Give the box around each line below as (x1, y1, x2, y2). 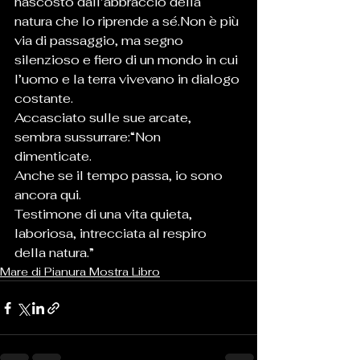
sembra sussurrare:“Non (14, 129, 164, 146)
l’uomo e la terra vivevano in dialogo (14, 71, 243, 88)
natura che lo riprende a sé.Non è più (14, 13, 242, 31)
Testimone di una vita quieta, (14, 206, 195, 223)
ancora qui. (14, 186, 84, 204)
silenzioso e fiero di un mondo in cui (14, 51, 241, 69)
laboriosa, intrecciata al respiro (14, 225, 210, 243)
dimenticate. (14, 148, 95, 166)
